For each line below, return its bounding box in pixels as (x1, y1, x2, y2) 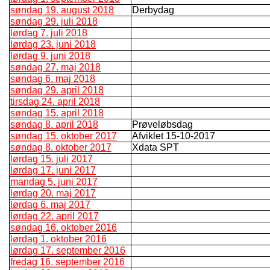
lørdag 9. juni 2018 (10, 50, 90, 61)
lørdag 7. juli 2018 (10, 27, 87, 38)
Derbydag (132, 4, 174, 15)
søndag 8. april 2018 (10, 119, 98, 130)
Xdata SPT (132, 142, 179, 152)
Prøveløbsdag (132, 119, 193, 130)
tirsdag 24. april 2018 (10, 96, 100, 107)
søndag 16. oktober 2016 (10, 222, 117, 233)
